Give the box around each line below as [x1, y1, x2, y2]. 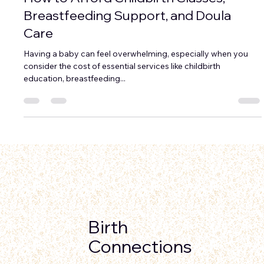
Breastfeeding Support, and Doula [24, 31, 232, 48]
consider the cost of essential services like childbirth [24, 84, 221, 95]
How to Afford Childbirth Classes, [24, 13, 226, 30]
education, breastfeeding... [24, 97, 126, 108]
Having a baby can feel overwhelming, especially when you [24, 72, 249, 83]
